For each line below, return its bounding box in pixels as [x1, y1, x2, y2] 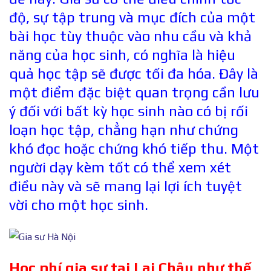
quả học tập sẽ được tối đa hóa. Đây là [9, 65, 258, 82]
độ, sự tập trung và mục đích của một [9, 9, 255, 26]
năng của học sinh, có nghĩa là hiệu [9, 47, 235, 64]
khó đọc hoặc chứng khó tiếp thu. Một [9, 140, 259, 157]
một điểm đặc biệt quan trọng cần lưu [9, 84, 260, 101]
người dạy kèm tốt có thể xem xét [9, 159, 231, 176]
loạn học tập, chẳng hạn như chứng [9, 122, 238, 139]
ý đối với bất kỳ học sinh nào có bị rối [9, 103, 248, 120]
